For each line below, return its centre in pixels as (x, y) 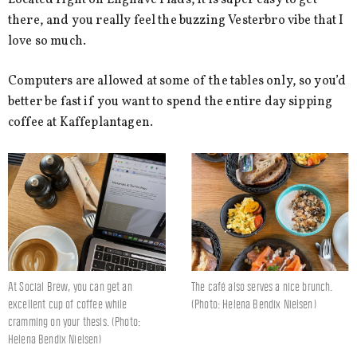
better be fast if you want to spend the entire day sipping (171, 102)
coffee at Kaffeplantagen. (81, 123)
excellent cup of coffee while (68, 304)
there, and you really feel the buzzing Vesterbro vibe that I (176, 20)
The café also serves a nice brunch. (262, 287)
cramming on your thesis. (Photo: (75, 322)
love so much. (47, 41)
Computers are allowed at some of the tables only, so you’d (177, 82)
